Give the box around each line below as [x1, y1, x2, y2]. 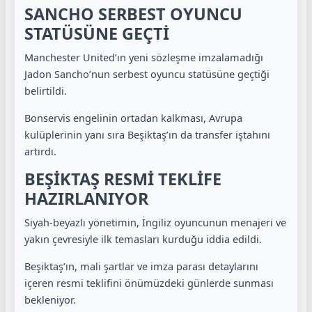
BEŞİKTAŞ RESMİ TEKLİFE [24, 168, 221, 190]
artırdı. [24, 143, 56, 158]
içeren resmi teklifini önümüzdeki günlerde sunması [24, 275, 274, 290]
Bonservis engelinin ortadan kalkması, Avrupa [24, 110, 242, 125]
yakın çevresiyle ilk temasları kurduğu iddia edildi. [24, 232, 262, 246]
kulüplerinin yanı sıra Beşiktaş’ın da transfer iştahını [24, 127, 270, 141]
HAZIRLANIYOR [24, 187, 148, 210]
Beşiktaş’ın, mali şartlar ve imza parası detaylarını [24, 258, 258, 273]
